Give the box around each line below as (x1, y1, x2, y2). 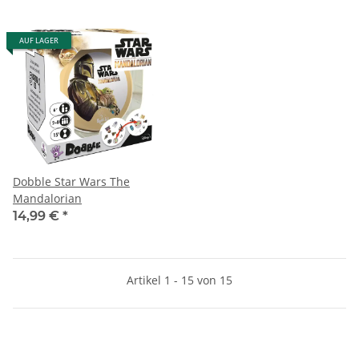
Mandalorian (13, 190, 82, 206)
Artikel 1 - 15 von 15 (127, 272, 232, 288)
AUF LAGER (19, 34, 58, 46)
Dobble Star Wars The (13, 173, 130, 189)
